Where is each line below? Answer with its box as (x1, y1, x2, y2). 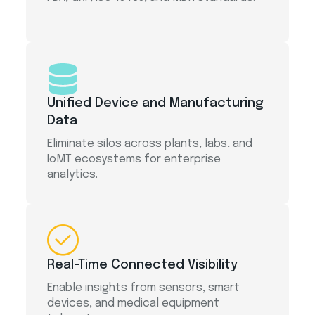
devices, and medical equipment (46, 297, 219, 309)
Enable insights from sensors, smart (46, 281, 240, 294)
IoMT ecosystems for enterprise (46, 153, 221, 165)
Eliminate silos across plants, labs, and (46, 137, 252, 150)
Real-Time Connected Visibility (46, 258, 238, 271)
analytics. (46, 168, 98, 181)
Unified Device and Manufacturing (46, 96, 264, 110)
